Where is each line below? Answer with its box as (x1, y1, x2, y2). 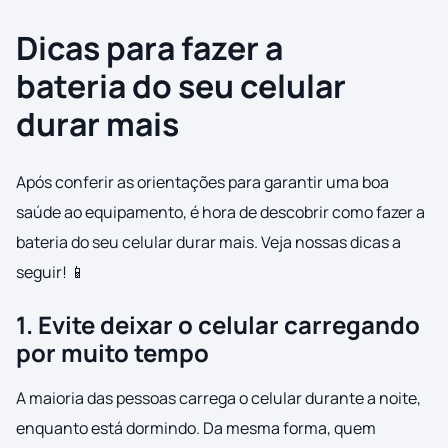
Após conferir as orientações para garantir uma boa (16, 171, 389, 194)
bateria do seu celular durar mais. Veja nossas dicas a (16, 231, 401, 254)
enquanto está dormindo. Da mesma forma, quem (16, 417, 376, 440)
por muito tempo (16, 336, 209, 370)
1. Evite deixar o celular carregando (16, 308, 420, 342)
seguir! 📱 (16, 261, 86, 284)
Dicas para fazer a (16, 26, 283, 71)
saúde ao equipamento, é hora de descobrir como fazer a (16, 201, 425, 224)
